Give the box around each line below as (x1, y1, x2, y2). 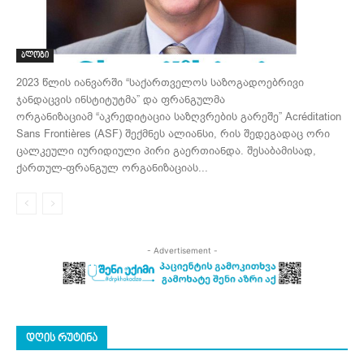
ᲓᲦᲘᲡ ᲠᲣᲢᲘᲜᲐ (26, 332, 97, 344)
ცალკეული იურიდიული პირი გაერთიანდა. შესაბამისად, (16, 143, 316, 158)
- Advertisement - (146, 245, 218, 255)
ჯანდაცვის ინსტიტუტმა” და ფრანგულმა (16, 92, 225, 106)
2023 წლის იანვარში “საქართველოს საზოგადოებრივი (16, 75, 304, 89)
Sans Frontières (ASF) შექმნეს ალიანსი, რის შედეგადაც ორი (16, 126, 330, 141)
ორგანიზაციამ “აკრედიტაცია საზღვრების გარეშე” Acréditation (16, 109, 341, 123)
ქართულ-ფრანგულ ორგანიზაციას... (16, 160, 208, 175)
